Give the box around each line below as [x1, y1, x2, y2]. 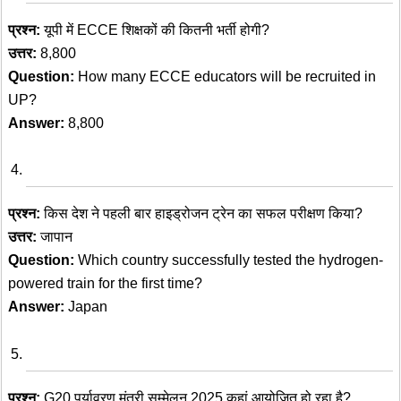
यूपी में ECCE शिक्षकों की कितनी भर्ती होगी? [40, 21, 269, 38]
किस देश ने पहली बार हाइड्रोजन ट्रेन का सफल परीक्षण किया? [40, 206, 363, 222]
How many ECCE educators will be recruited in [74, 68, 376, 84]
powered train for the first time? [8, 276, 202, 292]
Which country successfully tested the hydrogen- [74, 252, 383, 269]
